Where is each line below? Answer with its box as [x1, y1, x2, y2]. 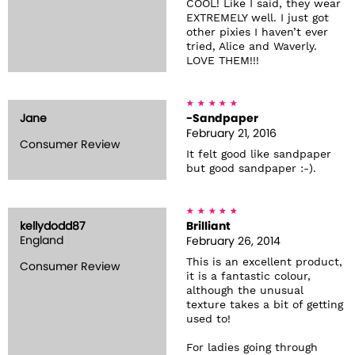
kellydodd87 [20, 221, 86, 233]
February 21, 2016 [186, 128, 277, 140]
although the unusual [186, 285, 303, 297]
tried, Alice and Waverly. [186, 41, 317, 53]
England [20, 235, 63, 247]
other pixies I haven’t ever [186, 27, 328, 39]
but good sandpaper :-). [186, 163, 316, 175]
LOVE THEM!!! [186, 55, 259, 67]
